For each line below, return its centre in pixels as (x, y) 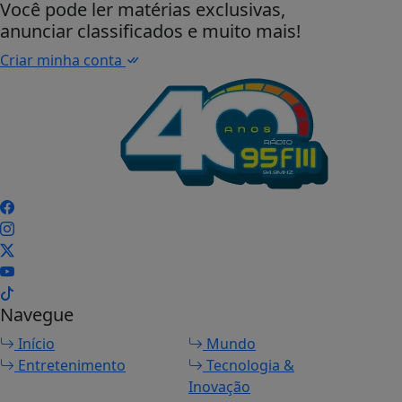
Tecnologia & (249, 365)
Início (35, 344)
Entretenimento (70, 365)
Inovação (219, 387)
